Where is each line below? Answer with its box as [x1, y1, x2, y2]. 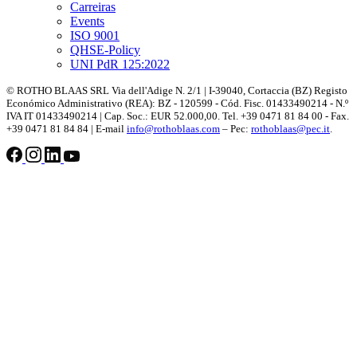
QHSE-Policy [70, 43, 140, 57]
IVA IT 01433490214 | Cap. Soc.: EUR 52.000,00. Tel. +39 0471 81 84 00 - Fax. [6, 110, 349, 123]
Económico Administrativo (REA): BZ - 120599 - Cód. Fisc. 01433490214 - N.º [6, 97, 348, 110]
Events [70, 14, 104, 29]
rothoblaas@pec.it [251, 123, 330, 135]
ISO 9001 [70, 29, 120, 43]
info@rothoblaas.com [127, 123, 220, 135]
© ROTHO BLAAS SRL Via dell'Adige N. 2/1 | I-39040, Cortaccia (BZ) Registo [6, 84, 347, 97]
